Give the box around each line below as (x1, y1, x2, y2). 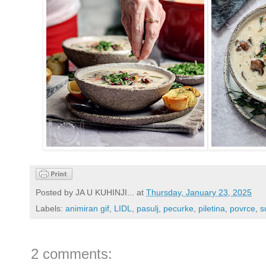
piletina (198, 204, 225, 214)
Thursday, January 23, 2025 (146, 188, 252, 198)
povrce (230, 204, 255, 214)
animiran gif (65, 204, 109, 214)
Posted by (36, 188, 75, 198)
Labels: (36, 204, 65, 214)
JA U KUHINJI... (75, 188, 134, 198)
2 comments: (31, 246, 112, 262)
